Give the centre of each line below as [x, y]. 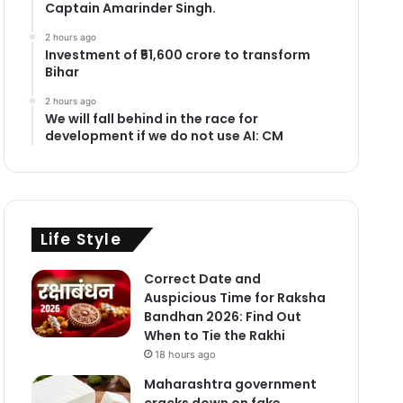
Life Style [81, 239]
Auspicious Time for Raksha [234, 297]
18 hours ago [185, 354]
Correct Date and [202, 278]
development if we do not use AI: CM [164, 135]
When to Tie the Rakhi [214, 335]
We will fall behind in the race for [151, 118]
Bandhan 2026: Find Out [222, 316]
